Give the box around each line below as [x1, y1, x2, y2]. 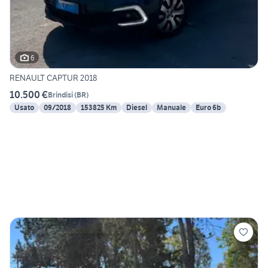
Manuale [157, 103, 186, 112]
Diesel [126, 103, 147, 112]
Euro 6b [196, 103, 221, 112]
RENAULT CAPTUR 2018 [10, 72, 97, 84]
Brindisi [48, 90, 73, 99]
